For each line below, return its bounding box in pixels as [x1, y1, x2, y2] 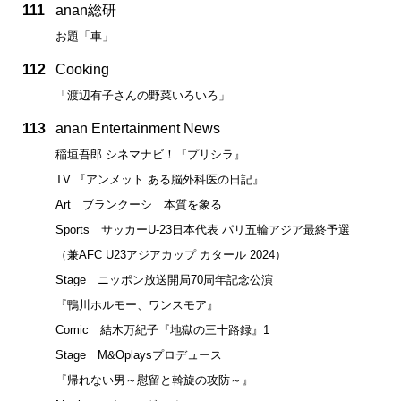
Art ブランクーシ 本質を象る [55, 197, 222, 211]
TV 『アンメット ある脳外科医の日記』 [55, 172, 264, 186]
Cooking [55, 61, 109, 77]
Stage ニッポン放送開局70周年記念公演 [55, 272, 273, 286]
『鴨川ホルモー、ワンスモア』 [55, 297, 218, 311]
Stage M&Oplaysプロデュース [55, 347, 222, 362]
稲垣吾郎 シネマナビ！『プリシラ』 [55, 147, 245, 161]
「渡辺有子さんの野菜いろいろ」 [55, 88, 230, 102]
